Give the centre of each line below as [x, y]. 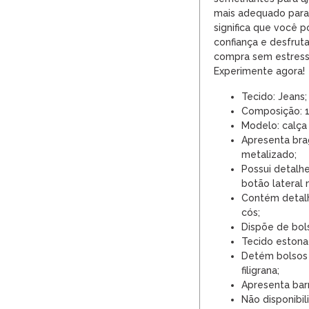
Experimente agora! [259, 71]
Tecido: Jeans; [274, 97]
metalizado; [269, 154]
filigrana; [260, 270]
